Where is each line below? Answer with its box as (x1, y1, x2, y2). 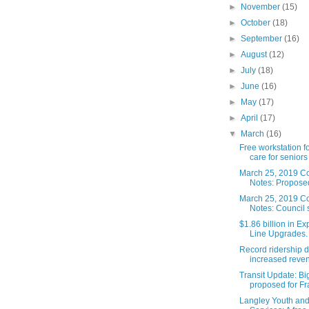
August (241, 50, 270, 60)
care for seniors (249, 152, 308, 163)
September (241, 34, 285, 44)
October (241, 18, 273, 28)
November (241, 2, 283, 12)
